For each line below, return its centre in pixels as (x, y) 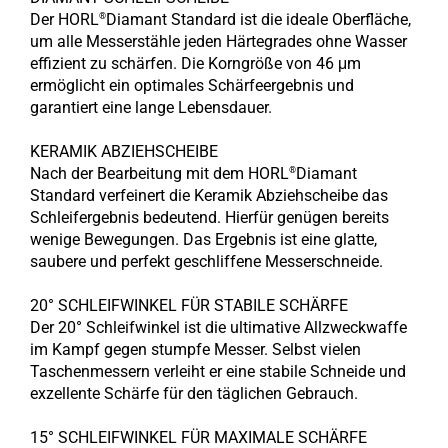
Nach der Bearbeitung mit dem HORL (159, 173)
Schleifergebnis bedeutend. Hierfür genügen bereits (209, 217)
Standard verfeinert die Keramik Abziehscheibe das (209, 195)
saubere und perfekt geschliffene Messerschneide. (206, 261)
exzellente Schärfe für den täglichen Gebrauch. (194, 393)
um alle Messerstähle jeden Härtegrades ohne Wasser (218, 41)
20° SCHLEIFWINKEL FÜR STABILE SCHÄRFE (189, 305)
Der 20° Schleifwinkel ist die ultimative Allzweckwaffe (218, 327)
